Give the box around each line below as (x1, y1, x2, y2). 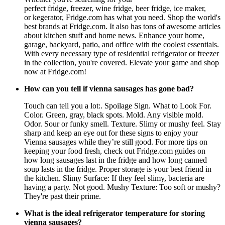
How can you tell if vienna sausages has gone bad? (24, 84, 194, 93)
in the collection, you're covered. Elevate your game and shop (24, 58, 219, 67)
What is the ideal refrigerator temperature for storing (24, 209, 205, 218)
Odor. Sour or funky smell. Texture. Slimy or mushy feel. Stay (24, 120, 221, 129)
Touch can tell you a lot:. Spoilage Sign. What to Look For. (24, 101, 211, 110)
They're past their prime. (24, 192, 101, 201)
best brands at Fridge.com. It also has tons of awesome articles (24, 22, 220, 31)
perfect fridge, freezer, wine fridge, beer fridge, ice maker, (24, 4, 206, 13)
